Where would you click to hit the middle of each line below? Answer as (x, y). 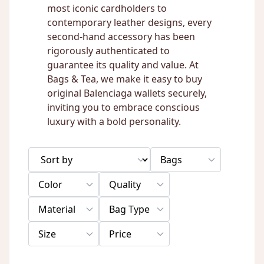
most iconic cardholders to (107, 8)
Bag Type (129, 209)
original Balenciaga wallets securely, (127, 93)
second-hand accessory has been (121, 37)
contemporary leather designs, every (129, 22)
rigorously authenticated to (108, 51)
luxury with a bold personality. (114, 121)
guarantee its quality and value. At (123, 65)
